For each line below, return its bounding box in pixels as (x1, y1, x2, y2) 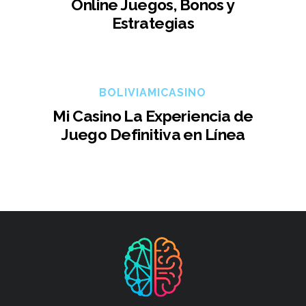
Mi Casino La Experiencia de (53, 107, 253, 126)
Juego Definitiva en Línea (61, 125, 245, 144)
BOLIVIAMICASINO (99, 86, 207, 100)
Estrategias (111, 14, 195, 33)
